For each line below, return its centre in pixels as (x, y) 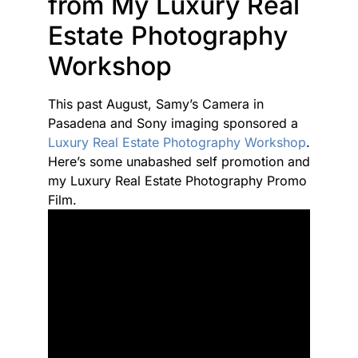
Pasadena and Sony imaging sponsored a (173, 123)
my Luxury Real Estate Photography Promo (177, 181)
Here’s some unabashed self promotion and (179, 161)
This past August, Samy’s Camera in (156, 104)
